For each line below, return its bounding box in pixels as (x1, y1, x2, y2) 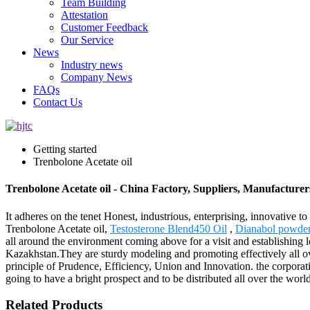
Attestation (61, 9, 108, 21)
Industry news (61, 59, 122, 71)
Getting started (33, 143, 97, 155)
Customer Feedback (61, 21, 148, 33)
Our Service (61, 34, 113, 46)
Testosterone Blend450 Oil (110, 222, 227, 235)
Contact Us (33, 96, 82, 108)
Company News (61, 71, 132, 83)
